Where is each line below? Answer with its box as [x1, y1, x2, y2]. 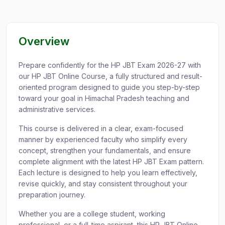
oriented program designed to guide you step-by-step [19, 83, 200, 92]
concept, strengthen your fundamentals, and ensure [19, 146, 191, 155]
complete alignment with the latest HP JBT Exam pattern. [19, 157, 204, 166]
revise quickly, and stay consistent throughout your [19, 179, 187, 188]
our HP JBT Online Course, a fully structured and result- [19, 72, 202, 81]
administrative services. [19, 105, 95, 114]
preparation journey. [19, 190, 85, 199]
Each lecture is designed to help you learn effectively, [19, 168, 197, 177]
